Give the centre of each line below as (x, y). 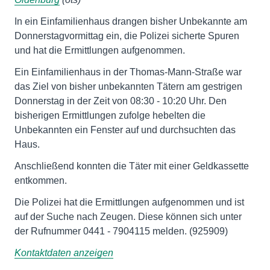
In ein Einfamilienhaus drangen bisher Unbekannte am (131, 21)
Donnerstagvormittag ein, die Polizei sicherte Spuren (127, 36)
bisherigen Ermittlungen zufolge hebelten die (110, 115)
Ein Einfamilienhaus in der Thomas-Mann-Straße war (128, 72)
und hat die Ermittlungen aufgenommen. (100, 50)
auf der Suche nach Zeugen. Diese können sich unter (128, 217)
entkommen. (41, 181)
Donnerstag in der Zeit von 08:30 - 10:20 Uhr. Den (121, 101)
